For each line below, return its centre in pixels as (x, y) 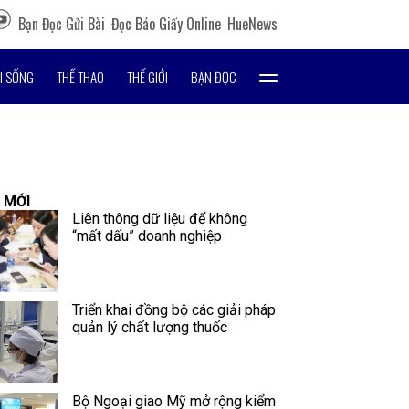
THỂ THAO (80, 77)
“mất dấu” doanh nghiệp (147, 236)
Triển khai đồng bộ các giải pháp (174, 310)
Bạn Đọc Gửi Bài (62, 24)
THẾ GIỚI (147, 77)
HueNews (252, 24)
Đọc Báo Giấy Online (166, 24)
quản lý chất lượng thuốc (150, 327)
